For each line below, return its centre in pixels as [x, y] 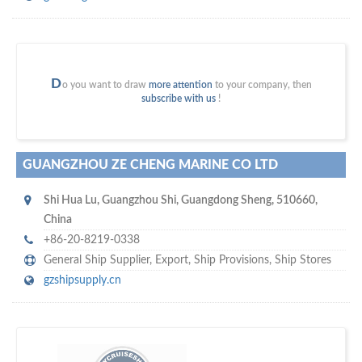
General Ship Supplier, [99, 261]
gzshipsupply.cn [82, 281]
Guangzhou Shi [139, 201]
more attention [180, 85]
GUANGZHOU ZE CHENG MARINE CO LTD [150, 165]
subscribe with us [179, 99]
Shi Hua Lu [70, 201]
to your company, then [262, 85]
